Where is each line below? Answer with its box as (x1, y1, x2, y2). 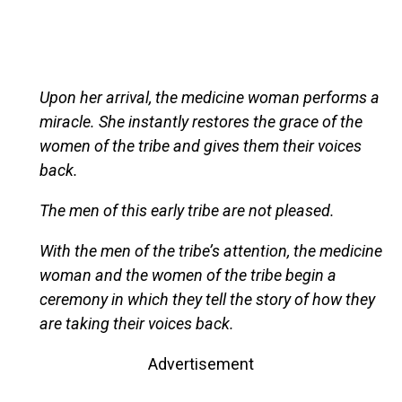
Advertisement (148, 354, 254, 373)
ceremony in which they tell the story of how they (39, 289, 375, 309)
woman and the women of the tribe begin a (39, 265, 336, 284)
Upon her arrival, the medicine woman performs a (39, 87, 380, 107)
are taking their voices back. (39, 313, 234, 333)
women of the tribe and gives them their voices (39, 135, 362, 155)
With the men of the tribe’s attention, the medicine (39, 240, 382, 260)
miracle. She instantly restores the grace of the (39, 111, 363, 131)
